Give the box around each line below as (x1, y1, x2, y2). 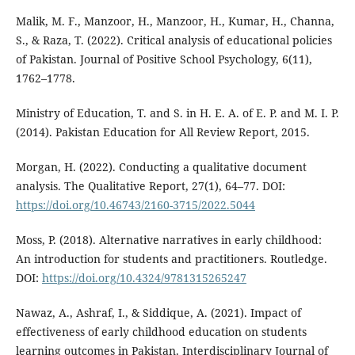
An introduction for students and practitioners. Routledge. (15, 250, 327, 266)
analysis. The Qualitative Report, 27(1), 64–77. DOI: (15, 177, 285, 193)
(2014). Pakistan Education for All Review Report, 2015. (15, 124, 310, 139)
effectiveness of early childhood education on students (15, 323, 307, 339)
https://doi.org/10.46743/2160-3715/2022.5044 (15, 197, 255, 212)
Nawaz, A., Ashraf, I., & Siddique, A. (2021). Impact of (15, 304, 301, 320)
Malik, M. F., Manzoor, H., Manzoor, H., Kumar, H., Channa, (15, 13, 334, 29)
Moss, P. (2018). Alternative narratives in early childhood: (15, 231, 322, 247)
